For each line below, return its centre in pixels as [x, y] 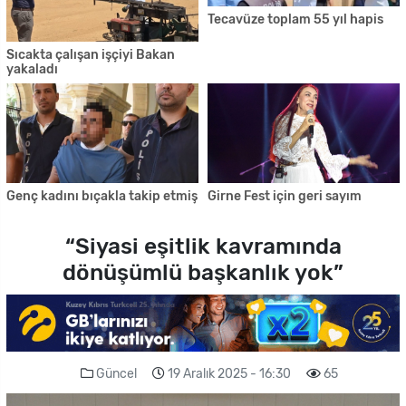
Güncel [116, 374]
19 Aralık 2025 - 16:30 [229, 374]
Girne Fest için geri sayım [285, 197]
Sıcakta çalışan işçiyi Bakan [91, 54]
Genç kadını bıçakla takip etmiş [102, 197]
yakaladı [32, 69]
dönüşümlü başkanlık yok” [203, 272]
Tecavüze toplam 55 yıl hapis [295, 20]
